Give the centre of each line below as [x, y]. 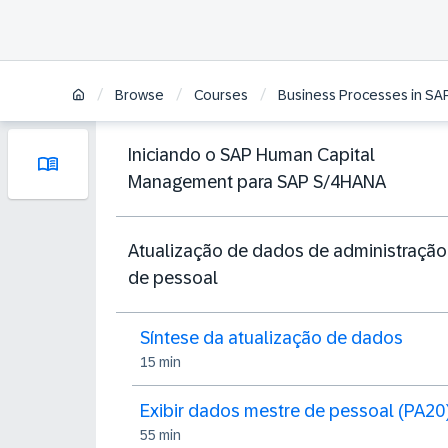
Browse [139, 95]
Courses [221, 95]
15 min [160, 362]
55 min [160, 435]
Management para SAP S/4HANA [257, 181]
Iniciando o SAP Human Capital [251, 154]
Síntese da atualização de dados [271, 338]
